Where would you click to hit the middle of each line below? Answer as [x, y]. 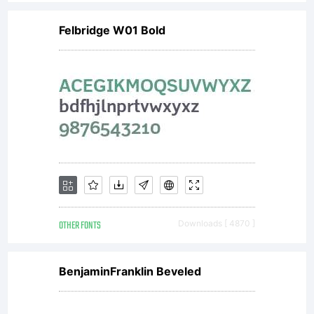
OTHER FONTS [80, 226]
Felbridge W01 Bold [112, 30]
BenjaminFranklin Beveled [130, 271]
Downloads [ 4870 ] [217, 223]
